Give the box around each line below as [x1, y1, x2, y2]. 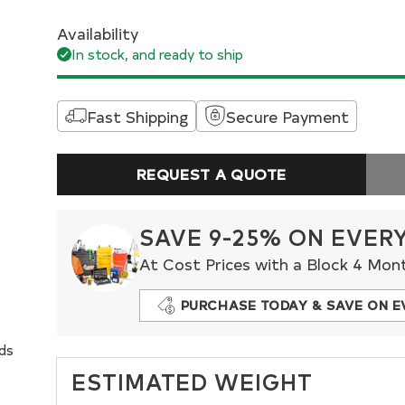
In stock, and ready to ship [71, 43, 243, 63]
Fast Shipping [86, 105, 188, 127]
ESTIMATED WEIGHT [71, 365, 314, 396]
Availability [56, 22, 138, 43]
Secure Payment [225, 105, 349, 127]
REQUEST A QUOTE [136, 164, 287, 184]
